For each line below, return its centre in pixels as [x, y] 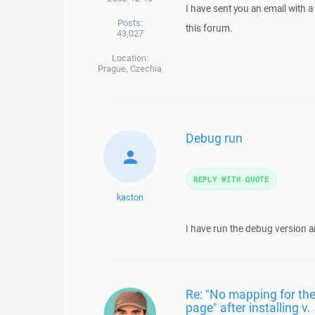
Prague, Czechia [130, 68]
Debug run [214, 138]
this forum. [209, 28]
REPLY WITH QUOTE [231, 179]
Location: [130, 58]
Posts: [130, 22]
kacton [130, 197]
